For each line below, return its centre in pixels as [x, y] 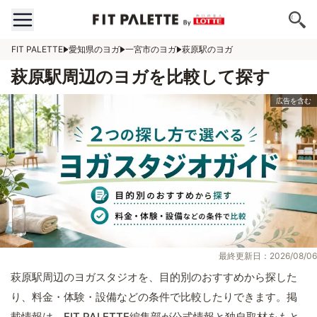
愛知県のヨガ [94, 49]
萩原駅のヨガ [207, 49]
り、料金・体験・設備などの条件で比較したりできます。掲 [154, 297]
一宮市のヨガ [151, 49]
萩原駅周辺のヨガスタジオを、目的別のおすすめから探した [154, 277]
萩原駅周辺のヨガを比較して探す [140, 77]
